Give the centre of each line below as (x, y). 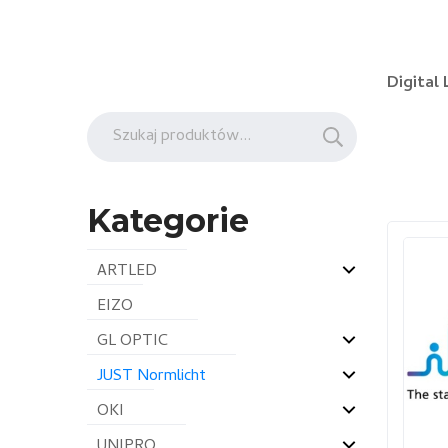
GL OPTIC (132, 342)
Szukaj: (110, 123)
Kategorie (168, 220)
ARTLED (127, 272)
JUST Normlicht (151, 377)
